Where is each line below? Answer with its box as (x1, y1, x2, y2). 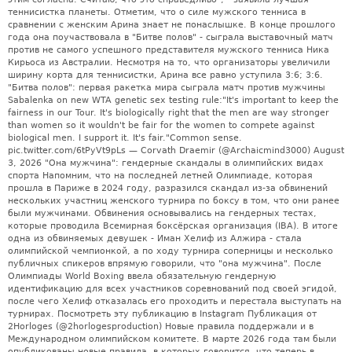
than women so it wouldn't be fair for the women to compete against (8, 119, 314, 130)
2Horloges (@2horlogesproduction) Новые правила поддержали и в (8, 321, 313, 332)
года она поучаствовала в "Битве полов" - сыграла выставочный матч (8, 31, 333, 42)
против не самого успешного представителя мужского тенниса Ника (8, 44, 329, 55)
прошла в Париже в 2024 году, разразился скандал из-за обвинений (8, 182, 328, 193)
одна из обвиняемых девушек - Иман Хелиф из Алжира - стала (8, 233, 302, 244)
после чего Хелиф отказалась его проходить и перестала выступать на (8, 295, 342, 306)
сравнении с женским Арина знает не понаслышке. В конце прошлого (8, 19, 335, 30)
